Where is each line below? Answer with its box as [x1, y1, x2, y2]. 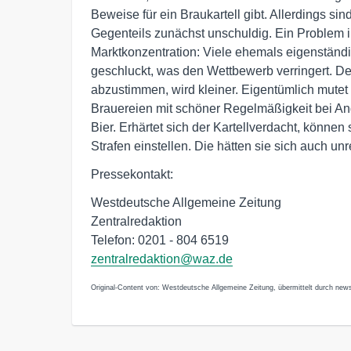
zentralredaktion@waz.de [91, 252, 233, 266]
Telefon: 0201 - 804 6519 [91, 233, 229, 247]
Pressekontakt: [91, 168, 173, 181]
